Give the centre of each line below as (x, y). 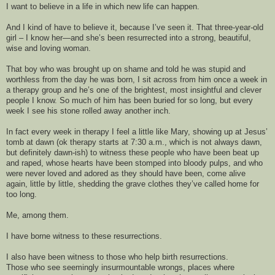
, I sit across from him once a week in (200, 80)
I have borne (28, 236)
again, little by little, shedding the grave (76, 184)
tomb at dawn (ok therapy (51, 142)
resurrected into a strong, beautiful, (188, 38)
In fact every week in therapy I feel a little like (87, 132)
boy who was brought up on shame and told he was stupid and (134, 69)
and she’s (88, 38)
